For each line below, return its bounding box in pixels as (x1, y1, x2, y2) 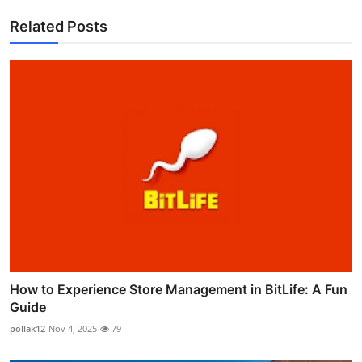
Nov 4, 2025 (48, 322, 97, 335)
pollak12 (10, 322, 45, 335)
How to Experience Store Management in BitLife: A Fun (10, 280, 347, 297)
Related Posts (10, 18, 107, 36)
